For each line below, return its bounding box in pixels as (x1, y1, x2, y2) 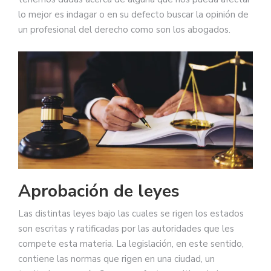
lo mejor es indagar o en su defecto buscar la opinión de (18, 8, 249, 21)
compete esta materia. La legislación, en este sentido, (18, 238, 244, 250)
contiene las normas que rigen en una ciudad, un (18, 253, 215, 266)
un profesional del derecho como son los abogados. (18, 24, 230, 36)
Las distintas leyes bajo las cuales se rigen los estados (18, 207, 244, 220)
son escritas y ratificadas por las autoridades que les (18, 223, 234, 235)
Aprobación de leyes (18, 180, 180, 203)
